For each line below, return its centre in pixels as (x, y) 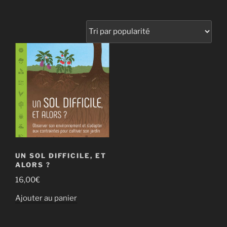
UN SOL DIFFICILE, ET (61, 155)
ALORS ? (33, 164)
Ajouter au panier (46, 198)
